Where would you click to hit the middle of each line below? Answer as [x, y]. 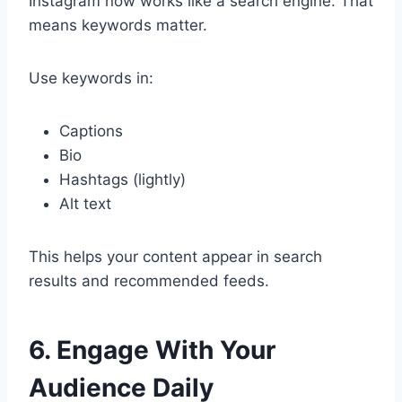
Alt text [85, 204]
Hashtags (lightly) [122, 180]
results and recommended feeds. [149, 281]
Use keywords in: [91, 79]
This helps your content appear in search [175, 257]
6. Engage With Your [152, 350]
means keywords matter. [118, 26]
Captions [91, 131]
